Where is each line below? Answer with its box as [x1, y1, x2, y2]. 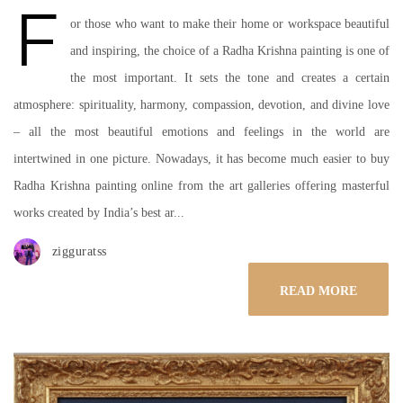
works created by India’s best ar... [13, 206, 184, 219]
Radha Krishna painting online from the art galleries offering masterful [13, 179, 390, 193]
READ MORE [280, 284, 357, 298]
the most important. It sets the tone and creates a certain [70, 71, 390, 85]
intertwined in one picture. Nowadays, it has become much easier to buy [13, 152, 390, 166]
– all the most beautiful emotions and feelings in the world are [13, 125, 390, 139]
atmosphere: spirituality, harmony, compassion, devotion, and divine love [13, 98, 390, 112]
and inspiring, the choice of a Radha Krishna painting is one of [70, 44, 390, 58]
